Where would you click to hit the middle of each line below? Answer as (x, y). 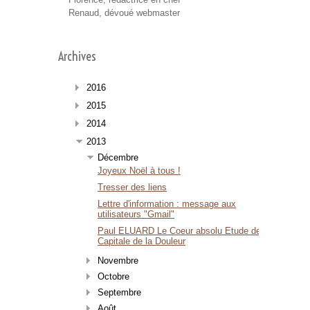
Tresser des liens (132, 187)
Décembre (118, 157)
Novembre (118, 261)
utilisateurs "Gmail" (136, 214)
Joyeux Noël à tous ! (139, 171)
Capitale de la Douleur (142, 241)
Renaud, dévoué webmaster (124, 13)
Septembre (119, 292)
